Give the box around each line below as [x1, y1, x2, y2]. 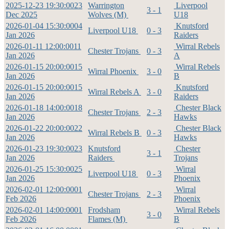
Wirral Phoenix [88, 67, 139, 76]
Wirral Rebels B [88, 128, 142, 138]
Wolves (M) [88, 10, 128, 19]
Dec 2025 [6, 10, 37, 19]
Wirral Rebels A [88, 87, 141, 97]
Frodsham [88, 205, 120, 215]
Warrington [88, 1, 124, 10]
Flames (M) [88, 215, 127, 224]
